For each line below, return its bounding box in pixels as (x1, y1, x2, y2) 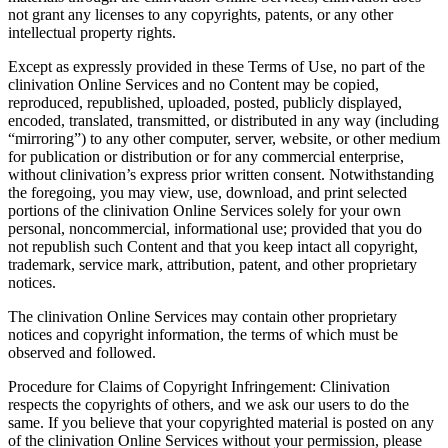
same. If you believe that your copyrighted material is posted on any (8, 413, 434, 431)
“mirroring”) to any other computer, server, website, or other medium (8, 129, 440, 147)
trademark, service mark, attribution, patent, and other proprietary (8, 255, 417, 273)
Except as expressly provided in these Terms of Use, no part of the (8, 57, 425, 75)
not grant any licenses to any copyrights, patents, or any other (8, 5, 393, 23)
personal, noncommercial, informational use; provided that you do (8, 219, 422, 237)
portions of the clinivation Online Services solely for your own (8, 201, 401, 219)
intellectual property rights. (8, 23, 176, 41)
